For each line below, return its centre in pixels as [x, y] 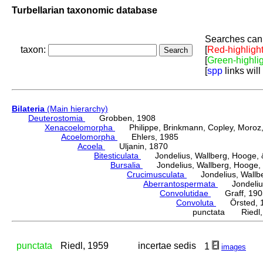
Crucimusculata [157, 175]
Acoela [91, 146]
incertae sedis [167, 246]
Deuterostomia [57, 118]
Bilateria [28, 109]
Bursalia [127, 165]
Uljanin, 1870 [136, 146]
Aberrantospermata [181, 184]
